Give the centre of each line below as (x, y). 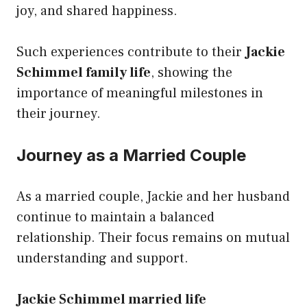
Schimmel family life (84, 72)
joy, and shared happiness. (97, 11)
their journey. (59, 113)
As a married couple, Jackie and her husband (153, 196)
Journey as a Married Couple (131, 155)
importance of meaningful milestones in (140, 93)
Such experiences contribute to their (131, 52)
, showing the (192, 72)
